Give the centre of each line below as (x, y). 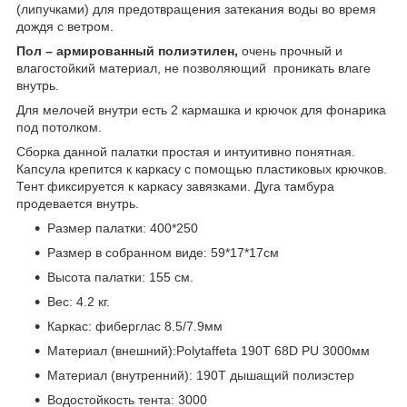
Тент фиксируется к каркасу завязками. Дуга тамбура (175, 186)
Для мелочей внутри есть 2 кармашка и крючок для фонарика (201, 109)
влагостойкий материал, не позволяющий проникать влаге (194, 68)
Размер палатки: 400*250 (123, 228)
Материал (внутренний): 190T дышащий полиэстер (201, 375)
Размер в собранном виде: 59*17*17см (163, 252)
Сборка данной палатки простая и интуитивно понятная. (186, 151)
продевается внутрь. (78, 203)
